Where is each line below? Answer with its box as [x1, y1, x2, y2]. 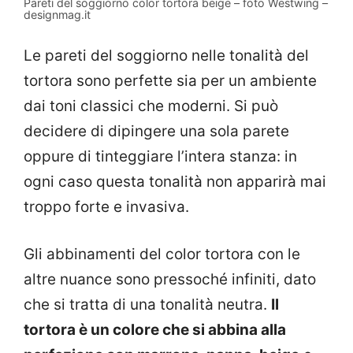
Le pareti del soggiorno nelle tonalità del [24, 46, 309, 65]
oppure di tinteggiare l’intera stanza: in [24, 147, 297, 165]
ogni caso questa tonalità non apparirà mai [24, 172, 326, 191]
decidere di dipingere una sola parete [24, 121, 289, 140]
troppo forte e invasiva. [24, 197, 189, 216]
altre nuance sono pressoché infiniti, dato [24, 270, 316, 289]
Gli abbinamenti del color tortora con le [24, 245, 300, 264]
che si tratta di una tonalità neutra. [24, 295, 271, 314]
